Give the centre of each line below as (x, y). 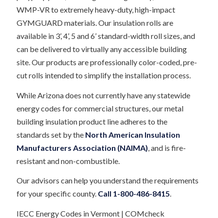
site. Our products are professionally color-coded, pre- (107, 62)
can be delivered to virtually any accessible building (101, 49)
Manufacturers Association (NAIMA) (82, 147)
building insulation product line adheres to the (92, 121)
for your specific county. (57, 194)
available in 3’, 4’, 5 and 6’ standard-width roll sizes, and (106, 36)
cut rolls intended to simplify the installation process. (103, 75)
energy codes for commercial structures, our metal (100, 108)
